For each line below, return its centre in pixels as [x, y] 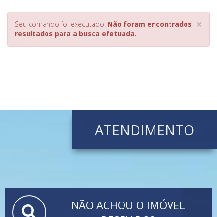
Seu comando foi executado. [61, 24]
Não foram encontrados [150, 24]
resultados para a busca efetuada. [76, 33]
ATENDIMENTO [144, 130]
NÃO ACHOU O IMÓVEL [128, 205]
